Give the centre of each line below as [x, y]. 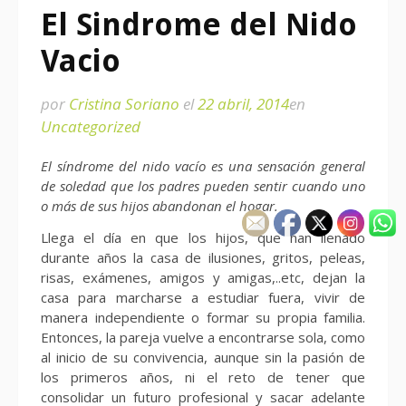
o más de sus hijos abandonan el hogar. [159, 206]
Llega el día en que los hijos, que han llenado [203, 238]
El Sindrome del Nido [199, 24]
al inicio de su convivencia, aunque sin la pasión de [203, 358]
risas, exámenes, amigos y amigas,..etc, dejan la [203, 278]
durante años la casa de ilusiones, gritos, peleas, [203, 258]
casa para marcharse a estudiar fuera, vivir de [203, 298]
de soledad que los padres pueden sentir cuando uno [203, 186]
